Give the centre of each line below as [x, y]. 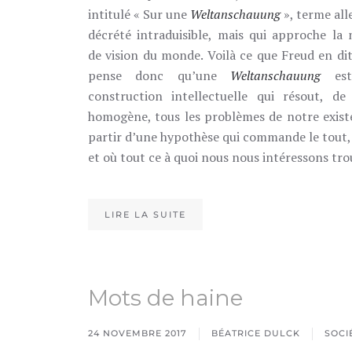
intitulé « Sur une [139, 14]
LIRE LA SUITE [145, 214]
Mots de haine [165, 298]
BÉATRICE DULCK [256, 333]
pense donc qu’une [159, 75]
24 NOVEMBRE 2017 [137, 333]
